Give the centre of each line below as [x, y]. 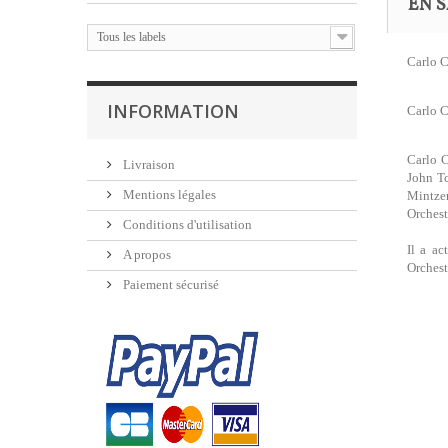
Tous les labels [131, 37]
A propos [145, 254]
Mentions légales [168, 194]
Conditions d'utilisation [186, 224]
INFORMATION [173, 111]
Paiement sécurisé [169, 284]
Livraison [147, 164]
